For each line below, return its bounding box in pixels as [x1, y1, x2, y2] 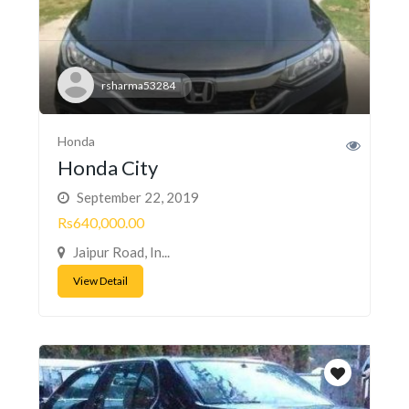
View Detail [73, 273, 128, 288]
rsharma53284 [101, 78, 175, 92]
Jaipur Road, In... [70, 243, 170, 260]
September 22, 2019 [74, 188, 199, 205]
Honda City [58, 154, 158, 180]
